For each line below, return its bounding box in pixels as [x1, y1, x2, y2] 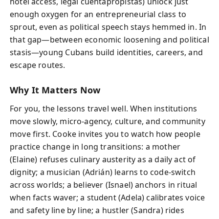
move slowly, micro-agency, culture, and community [10, 116, 205, 127]
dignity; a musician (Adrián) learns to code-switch [10, 167, 196, 177]
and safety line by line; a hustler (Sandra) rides [10, 205, 184, 216]
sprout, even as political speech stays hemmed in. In [10, 21, 207, 32]
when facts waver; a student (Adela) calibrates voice [10, 192, 205, 203]
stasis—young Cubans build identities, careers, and [10, 46, 203, 58]
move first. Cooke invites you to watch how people [10, 129, 200, 139]
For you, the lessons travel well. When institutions [10, 103, 197, 114]
